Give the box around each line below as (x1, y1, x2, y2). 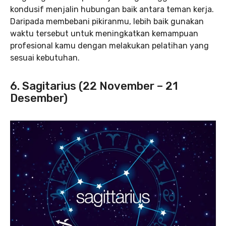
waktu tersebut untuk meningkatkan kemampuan (10, 28, 198, 38)
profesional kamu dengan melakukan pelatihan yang (10, 40, 209, 50)
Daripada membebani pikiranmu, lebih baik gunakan (10, 16, 204, 26)
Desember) (10, 91, 68, 105)
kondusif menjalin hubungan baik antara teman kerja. (10, 4, 214, 14)
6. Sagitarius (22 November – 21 (10, 79, 178, 93)
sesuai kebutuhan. (10, 52, 80, 63)
